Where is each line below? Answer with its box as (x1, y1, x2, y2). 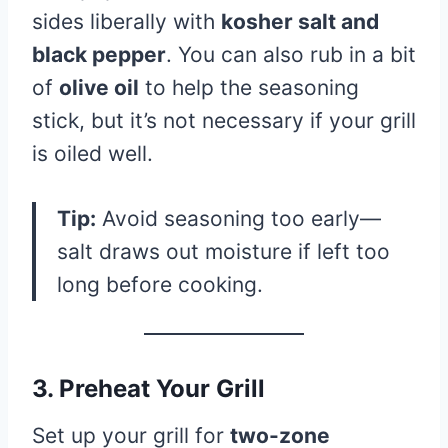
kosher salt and (221, 8, 379, 34)
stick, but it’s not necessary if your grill (32, 107, 416, 133)
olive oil (59, 74, 139, 100)
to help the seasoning (139, 74, 359, 100)
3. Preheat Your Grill (32, 373, 265, 403)
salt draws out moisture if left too (57, 238, 390, 264)
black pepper (32, 41, 166, 67)
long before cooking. (57, 271, 263, 297)
